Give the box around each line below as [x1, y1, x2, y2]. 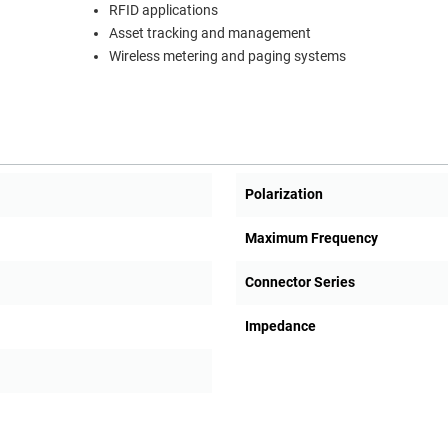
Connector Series [244, 274, 355, 291]
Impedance [244, 318, 316, 335]
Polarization [244, 186, 323, 203]
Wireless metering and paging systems [109, 48, 346, 66]
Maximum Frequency [244, 230, 378, 247]
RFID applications [109, 2, 218, 20]
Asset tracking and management [109, 25, 311, 43]
